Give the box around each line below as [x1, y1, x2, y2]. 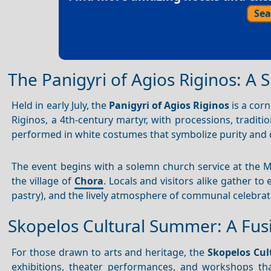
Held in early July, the [11, 99, 109, 113]
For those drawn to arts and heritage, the [11, 245, 207, 259]
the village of [11, 174, 74, 188]
